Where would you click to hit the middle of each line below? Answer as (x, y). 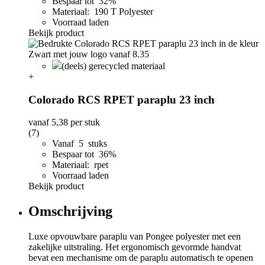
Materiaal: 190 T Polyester (103, 11)
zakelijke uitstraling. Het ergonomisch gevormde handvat (135, 247)
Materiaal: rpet (80, 165)
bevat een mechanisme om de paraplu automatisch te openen (141, 258)
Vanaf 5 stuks (80, 144)
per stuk (84, 122)
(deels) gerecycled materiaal (113, 66)
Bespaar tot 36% (85, 154)
